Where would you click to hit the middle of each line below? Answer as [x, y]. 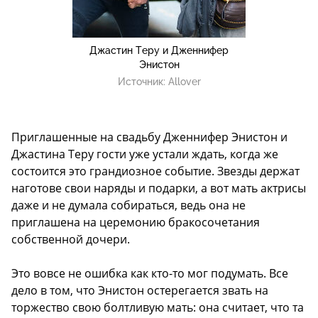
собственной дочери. [71, 240]
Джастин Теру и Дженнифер [159, 51]
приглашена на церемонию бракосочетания [136, 223]
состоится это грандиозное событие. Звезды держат [155, 171]
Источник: [143, 82]
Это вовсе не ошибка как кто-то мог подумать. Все [150, 274]
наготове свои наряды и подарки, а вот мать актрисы [159, 188]
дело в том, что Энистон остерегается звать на [140, 291]
